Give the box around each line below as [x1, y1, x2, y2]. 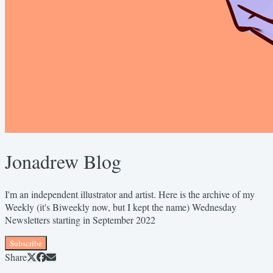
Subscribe [10, 237, 42, 249]
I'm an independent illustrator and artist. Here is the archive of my [5, 187, 255, 200]
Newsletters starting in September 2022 [5, 213, 155, 226]
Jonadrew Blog [5, 148, 121, 175]
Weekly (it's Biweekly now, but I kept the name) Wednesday [5, 200, 236, 213]
